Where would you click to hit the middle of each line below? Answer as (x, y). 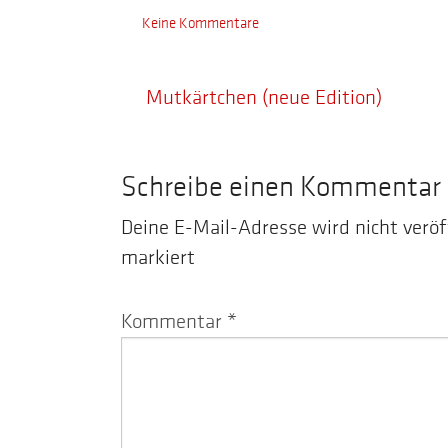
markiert (158, 258)
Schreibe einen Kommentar (281, 188)
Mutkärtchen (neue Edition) (264, 98)
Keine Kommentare (201, 23)
